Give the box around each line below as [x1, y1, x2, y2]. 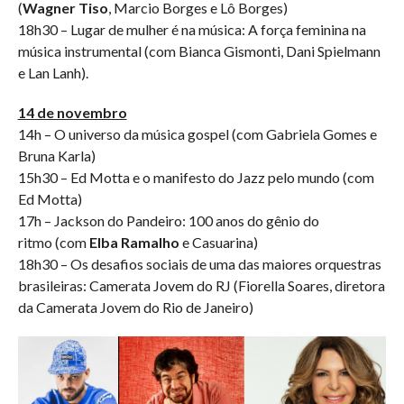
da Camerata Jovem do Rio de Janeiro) [17, 298, 253, 317]
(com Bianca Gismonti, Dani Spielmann [143, 42, 381, 60]
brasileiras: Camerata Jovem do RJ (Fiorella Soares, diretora [17, 277, 385, 295]
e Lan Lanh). [17, 64, 88, 82]
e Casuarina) [179, 234, 258, 252]
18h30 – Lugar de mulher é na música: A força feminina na [17, 21, 366, 39]
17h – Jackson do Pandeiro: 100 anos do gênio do [17, 212, 319, 230]
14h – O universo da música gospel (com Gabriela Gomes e [17, 125, 377, 143]
